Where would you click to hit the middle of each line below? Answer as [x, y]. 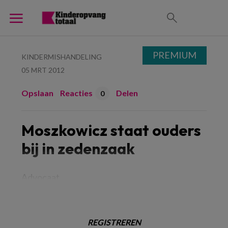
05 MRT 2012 [43, 70]
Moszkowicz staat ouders [111, 130]
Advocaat [40, 177]
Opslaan [37, 93]
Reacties [76, 93]
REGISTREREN [114, 222]
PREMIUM [175, 55]
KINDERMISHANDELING [62, 57]
